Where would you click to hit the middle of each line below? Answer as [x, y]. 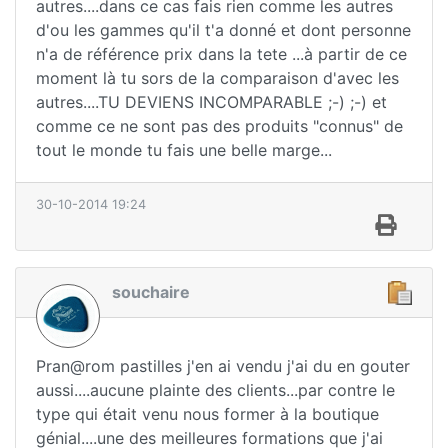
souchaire [151, 291]
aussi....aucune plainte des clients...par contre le [215, 390]
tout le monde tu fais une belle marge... [184, 149]
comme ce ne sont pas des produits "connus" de [219, 125]
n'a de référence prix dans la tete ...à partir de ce [221, 53]
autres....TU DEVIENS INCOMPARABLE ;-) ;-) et [211, 101]
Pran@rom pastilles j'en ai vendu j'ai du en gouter [223, 366]
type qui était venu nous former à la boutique [207, 414]
